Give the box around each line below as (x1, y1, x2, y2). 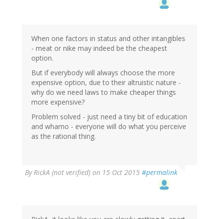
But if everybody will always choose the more (31, 67, 175, 77)
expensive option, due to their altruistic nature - (31, 77, 181, 87)
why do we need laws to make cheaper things (31, 87, 176, 97)
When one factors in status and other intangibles (31, 33, 185, 43)
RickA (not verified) (34, 167, 90, 177)
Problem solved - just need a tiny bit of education (31, 111, 187, 121)
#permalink (142, 167, 177, 177)
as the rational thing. (31, 131, 96, 141)
